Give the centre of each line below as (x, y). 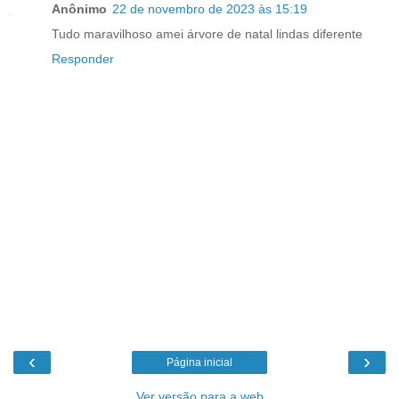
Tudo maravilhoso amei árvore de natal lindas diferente (207, 34)
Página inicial (199, 362)
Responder (83, 59)
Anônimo (79, 9)
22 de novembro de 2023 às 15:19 (210, 9)
